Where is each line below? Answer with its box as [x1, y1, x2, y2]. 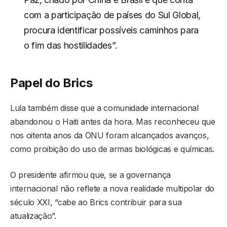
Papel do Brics [10, 75, 93, 91]
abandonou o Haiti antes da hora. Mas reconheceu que [10, 117, 215, 127]
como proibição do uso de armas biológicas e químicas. [10, 144, 215, 155]
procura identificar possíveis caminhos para [23, 25, 199, 35]
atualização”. [10, 211, 56, 221]
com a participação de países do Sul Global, [23, 10, 201, 20]
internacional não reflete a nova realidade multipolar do [10, 183, 215, 194]
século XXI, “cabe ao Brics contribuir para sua [10, 197, 182, 208]
